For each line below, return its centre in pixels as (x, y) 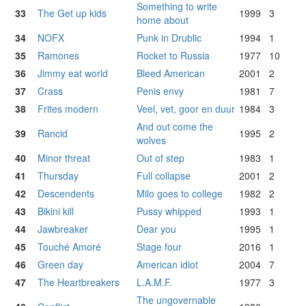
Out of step (161, 158)
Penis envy (160, 91)
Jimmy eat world (73, 73)
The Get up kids (72, 13)
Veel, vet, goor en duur (186, 109)
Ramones (58, 56)
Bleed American (171, 73)
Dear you (156, 229)
